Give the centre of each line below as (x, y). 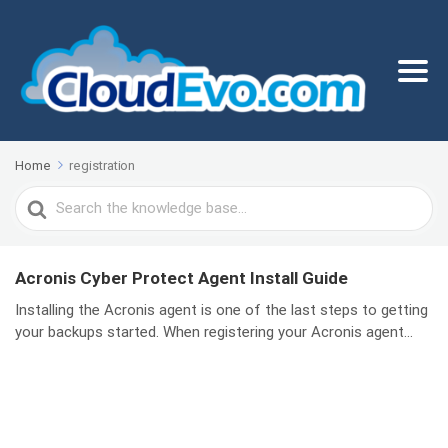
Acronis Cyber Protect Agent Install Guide (181, 278)
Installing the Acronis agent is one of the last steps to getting (221, 310)
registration (102, 166)
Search (41, 199)
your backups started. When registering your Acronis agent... (214, 332)
